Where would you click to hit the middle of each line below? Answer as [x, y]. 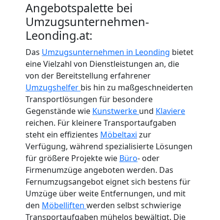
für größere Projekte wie [72, 158]
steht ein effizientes [63, 134]
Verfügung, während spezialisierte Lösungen [109, 146]
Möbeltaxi [119, 134]
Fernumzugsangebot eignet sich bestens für [108, 181]
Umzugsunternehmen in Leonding [106, 52]
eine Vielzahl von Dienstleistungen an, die [102, 64]
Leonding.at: [59, 35]
